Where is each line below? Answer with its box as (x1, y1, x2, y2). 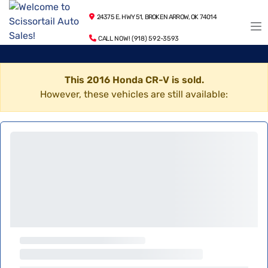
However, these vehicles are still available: (40, 89, 228, 100)
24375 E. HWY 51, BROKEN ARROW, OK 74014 (94, 13, 217, 21)
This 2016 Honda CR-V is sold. (64, 74, 204, 86)
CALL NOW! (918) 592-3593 (96, 35, 179, 42)
